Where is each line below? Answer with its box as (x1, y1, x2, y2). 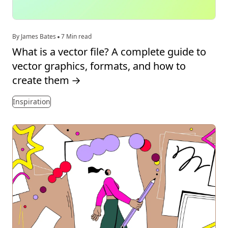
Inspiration (13, 96, 50, 106)
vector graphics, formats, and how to (12, 59, 186, 73)
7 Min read (60, 32, 92, 41)
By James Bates (12, 32, 58, 41)
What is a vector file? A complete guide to (12, 44, 206, 59)
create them (12, 73, 69, 87)
